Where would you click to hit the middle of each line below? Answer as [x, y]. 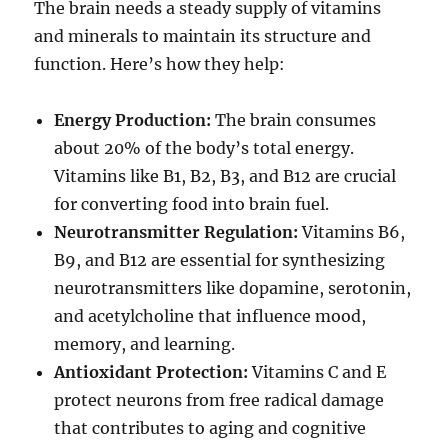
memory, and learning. [145, 344]
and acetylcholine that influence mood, [210, 316]
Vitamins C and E [317, 372]
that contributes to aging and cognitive [210, 428]
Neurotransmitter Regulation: [176, 232]
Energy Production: [133, 120]
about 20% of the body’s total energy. [204, 148]
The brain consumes [294, 120]
